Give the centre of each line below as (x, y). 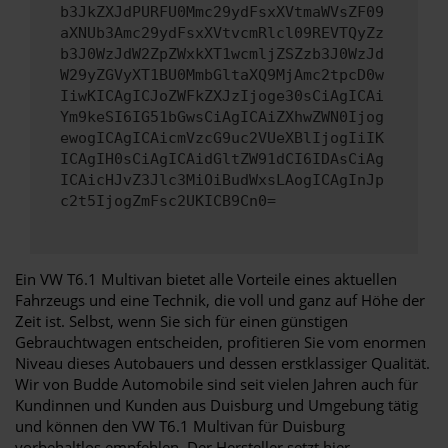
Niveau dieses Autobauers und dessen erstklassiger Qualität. (222, 362)
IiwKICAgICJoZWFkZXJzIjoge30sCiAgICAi (222, 96)
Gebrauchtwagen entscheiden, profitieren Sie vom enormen (220, 341)
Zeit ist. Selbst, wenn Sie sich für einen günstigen (181, 320)
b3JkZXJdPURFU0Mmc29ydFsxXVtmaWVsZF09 (222, 12)
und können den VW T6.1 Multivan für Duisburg (180, 425)
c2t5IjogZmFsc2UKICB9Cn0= (168, 201)
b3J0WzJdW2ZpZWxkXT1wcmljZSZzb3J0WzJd (222, 54)
